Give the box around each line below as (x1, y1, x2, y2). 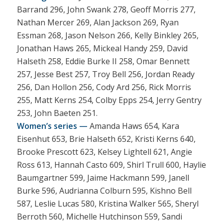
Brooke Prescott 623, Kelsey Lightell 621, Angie (16, 146, 192, 158)
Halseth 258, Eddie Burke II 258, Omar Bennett (16, 56, 190, 67)
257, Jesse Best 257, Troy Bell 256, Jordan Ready (16, 69, 195, 80)
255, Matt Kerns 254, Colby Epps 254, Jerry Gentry (16, 95, 202, 106)
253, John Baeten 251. (16, 108, 98, 119)
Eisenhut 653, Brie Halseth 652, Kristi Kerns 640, (16, 133, 196, 145)
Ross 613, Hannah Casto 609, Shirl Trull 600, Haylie (16, 159, 206, 171)
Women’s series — (16, 120, 88, 132)
